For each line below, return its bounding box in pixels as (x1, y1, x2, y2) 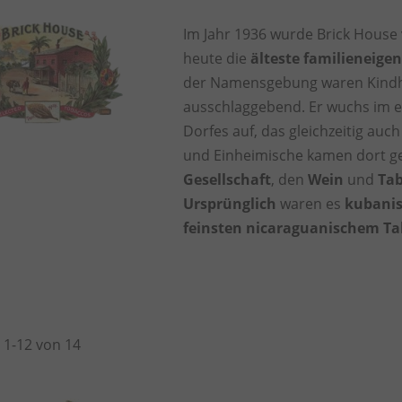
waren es (276, 194, 345, 214)
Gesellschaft (183, 170, 272, 190)
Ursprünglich (183, 194, 277, 214)
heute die (183, 48, 251, 69)
